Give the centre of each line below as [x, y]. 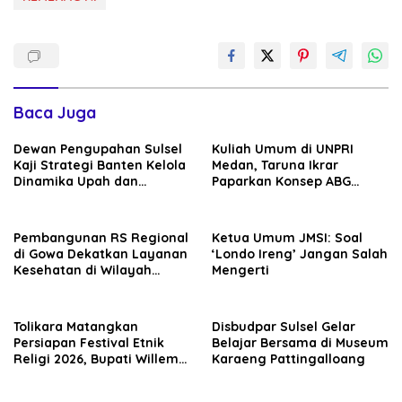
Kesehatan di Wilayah [83, 270]
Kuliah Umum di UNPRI [283, 149]
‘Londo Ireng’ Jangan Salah [300, 253]
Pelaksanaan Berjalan [82, 391]
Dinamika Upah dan [76, 181]
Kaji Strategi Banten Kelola [100, 165]
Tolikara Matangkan [76, 326]
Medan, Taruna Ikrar [275, 165]
